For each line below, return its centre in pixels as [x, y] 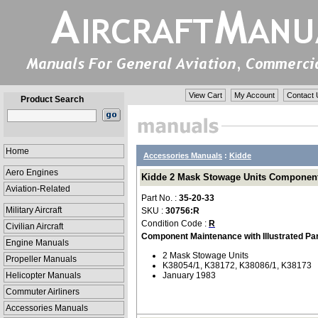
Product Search [52, 99]
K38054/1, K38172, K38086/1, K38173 [237, 265]
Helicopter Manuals [43, 275]
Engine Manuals [37, 243]
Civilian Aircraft [34, 226]
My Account [254, 95]
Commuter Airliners [43, 292]
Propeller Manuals [41, 259]
